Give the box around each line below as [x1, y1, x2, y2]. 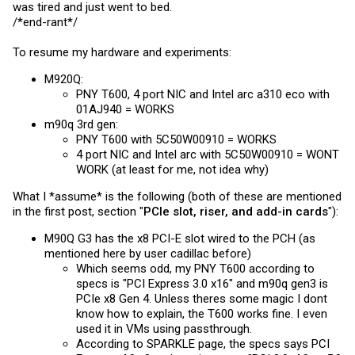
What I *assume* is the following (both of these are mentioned [13, 189, 342, 204]
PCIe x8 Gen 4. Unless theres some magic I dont [76, 291, 327, 306]
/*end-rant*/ [13, 14, 78, 29]
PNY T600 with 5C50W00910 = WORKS [76, 132, 277, 147]
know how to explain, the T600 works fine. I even [76, 306, 327, 321]
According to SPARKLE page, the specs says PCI [76, 336, 330, 351]
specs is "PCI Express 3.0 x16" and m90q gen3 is [76, 276, 328, 291]
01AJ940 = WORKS [76, 101, 174, 116]
